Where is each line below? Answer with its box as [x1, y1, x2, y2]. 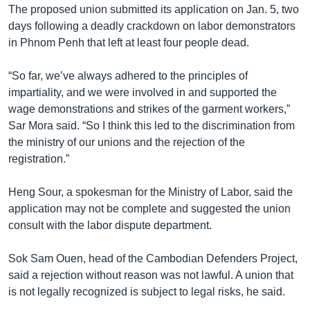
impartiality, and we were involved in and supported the [8, 86, 277, 98]
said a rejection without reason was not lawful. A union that [8, 268, 293, 281]
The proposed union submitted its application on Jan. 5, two [8, 3, 299, 15]
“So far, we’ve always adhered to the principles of [8, 69, 248, 82]
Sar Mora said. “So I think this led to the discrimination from [8, 119, 295, 131]
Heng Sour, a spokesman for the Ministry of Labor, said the [8, 185, 293, 198]
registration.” [8, 152, 69, 165]
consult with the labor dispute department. [8, 219, 212, 231]
